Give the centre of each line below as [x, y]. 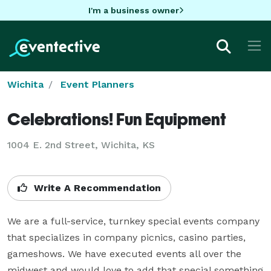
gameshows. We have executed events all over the [124, 253]
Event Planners [97, 84]
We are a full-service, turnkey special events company [133, 221]
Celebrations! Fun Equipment [117, 119]
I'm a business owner [133, 10]
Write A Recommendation [96, 188]
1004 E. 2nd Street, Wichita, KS [81, 145]
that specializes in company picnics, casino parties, [126, 237]
